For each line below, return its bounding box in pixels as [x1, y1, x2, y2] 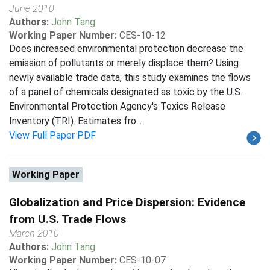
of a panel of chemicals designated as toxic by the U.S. [9, 86, 242, 98]
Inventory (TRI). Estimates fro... [9, 115, 142, 127]
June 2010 [9, 3, 54, 14]
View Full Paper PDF [9, 130, 96, 141]
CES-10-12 [119, 30, 166, 41]
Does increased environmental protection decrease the [9, 43, 243, 54]
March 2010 [9, 228, 59, 239]
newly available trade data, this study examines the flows [9, 72, 251, 83]
